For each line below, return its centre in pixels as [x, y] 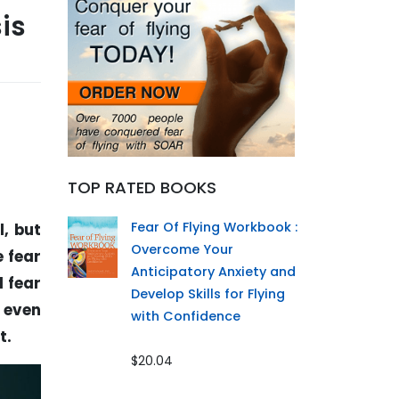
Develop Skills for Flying [208, 294]
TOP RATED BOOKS [142, 188]
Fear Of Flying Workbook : [215, 228]
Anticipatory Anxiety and [214, 272]
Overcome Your [183, 250]
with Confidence [186, 317]
